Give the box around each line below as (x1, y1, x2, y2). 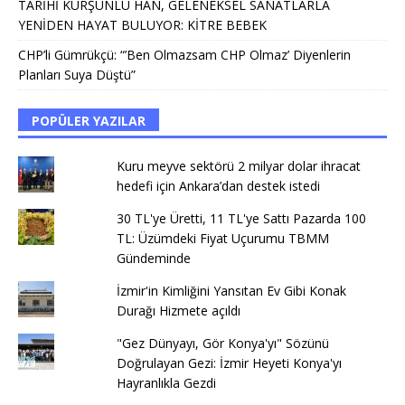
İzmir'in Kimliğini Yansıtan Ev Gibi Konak (116, 282, 346, 300)
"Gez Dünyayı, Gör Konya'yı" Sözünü (116, 334, 329, 353)
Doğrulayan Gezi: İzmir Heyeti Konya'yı (116, 354, 342, 372)
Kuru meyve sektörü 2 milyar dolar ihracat (116, 157, 361, 175)
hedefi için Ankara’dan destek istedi (116, 177, 320, 195)
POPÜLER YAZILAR (32, 112, 146, 130)
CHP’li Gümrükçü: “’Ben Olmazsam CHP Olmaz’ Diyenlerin (18, 46, 351, 64)
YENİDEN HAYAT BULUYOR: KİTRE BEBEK (18, 16, 267, 34)
